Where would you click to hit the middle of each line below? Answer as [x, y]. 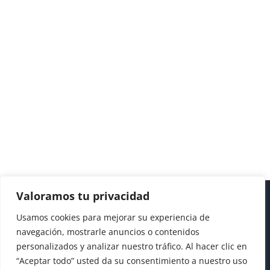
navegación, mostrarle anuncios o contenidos [108, 232]
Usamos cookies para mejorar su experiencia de [113, 217]
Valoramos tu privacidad [83, 196]
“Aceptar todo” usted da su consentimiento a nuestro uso [132, 261]
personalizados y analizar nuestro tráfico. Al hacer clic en [132, 246]
